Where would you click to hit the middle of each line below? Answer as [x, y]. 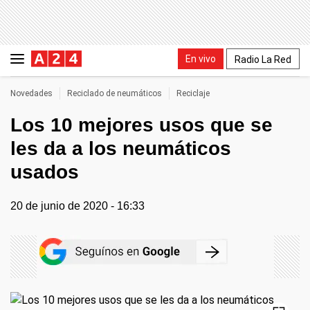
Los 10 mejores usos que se [142, 125]
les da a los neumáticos [121, 148]
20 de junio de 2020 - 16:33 [77, 206]
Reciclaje [193, 93]
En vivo [201, 58]
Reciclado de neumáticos [115, 93]
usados [45, 172]
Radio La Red [263, 59]
